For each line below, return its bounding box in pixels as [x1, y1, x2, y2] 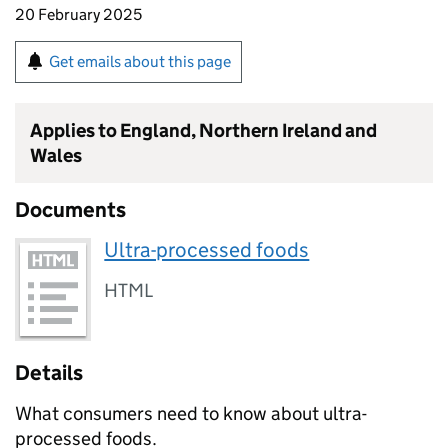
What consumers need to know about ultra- [15, 402, 367, 426]
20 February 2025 [15, 5, 142, 24]
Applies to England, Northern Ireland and [30, 119, 377, 142]
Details [15, 360, 83, 387]
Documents [15, 197, 126, 223]
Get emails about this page [49, 52, 231, 71]
